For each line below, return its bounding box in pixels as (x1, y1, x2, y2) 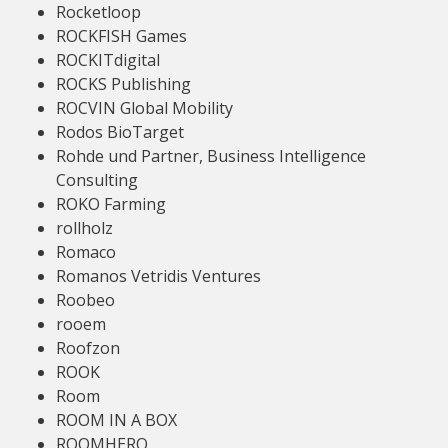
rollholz (56, 217, 113, 239)
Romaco (56, 241, 116, 263)
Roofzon (56, 337, 120, 359)
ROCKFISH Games (56, 25, 187, 47)
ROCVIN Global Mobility (56, 97, 233, 119)
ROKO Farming (56, 193, 166, 215)
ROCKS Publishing (56, 73, 191, 95)
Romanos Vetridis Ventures (56, 265, 261, 287)
